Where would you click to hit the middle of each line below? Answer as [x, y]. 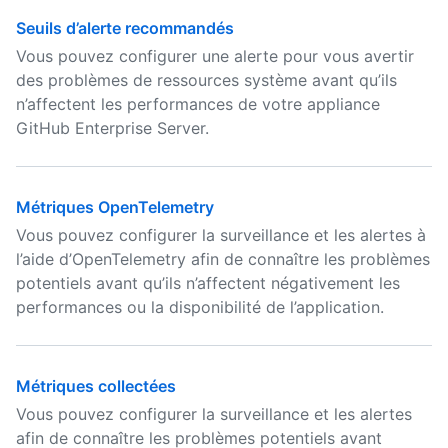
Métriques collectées [96, 386]
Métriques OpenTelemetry [115, 207]
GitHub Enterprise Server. [112, 128]
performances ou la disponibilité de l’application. [200, 307]
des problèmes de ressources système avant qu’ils [206, 80]
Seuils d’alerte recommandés [125, 28]
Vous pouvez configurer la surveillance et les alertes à [221, 235]
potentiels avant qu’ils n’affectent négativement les [208, 283]
